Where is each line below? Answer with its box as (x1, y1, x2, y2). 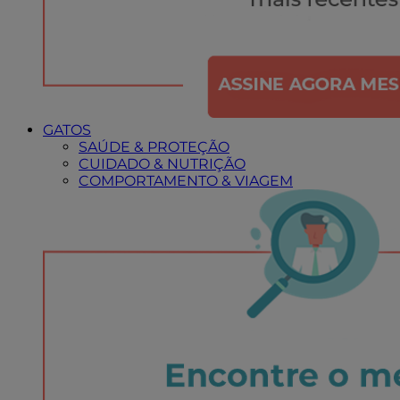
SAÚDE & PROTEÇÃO (79, 138, 229, 155)
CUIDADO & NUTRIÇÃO (79, 155, 246, 172)
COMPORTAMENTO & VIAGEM (79, 172, 293, 189)
